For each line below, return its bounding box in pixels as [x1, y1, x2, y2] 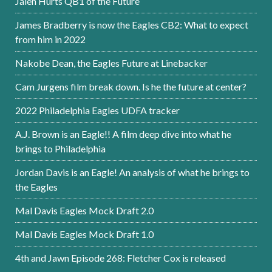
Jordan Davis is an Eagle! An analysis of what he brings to [15, 166, 250, 178]
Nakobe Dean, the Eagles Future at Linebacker [15, 57, 208, 69]
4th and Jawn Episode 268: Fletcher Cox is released [15, 252, 226, 264]
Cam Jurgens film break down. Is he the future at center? [15, 81, 246, 93]
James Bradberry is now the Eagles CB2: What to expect [15, 19, 248, 31]
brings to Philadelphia [15, 143, 106, 155]
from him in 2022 [15, 33, 86, 46]
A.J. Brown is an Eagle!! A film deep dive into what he [15, 128, 231, 140]
